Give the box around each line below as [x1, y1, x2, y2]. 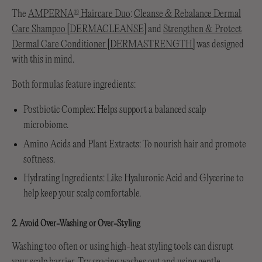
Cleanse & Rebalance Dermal [134, 9, 241, 20]
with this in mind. [12, 54, 74, 65]
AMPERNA [28, 9, 74, 20]
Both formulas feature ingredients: [12, 80, 136, 91]
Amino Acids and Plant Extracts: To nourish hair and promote [23, 139, 246, 150]
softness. [23, 154, 55, 165]
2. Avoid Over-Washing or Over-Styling [12, 219, 140, 229]
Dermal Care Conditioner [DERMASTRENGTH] [12, 39, 195, 50]
